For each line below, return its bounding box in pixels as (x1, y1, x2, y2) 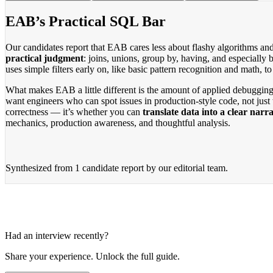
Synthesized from (5, 162, 75, 173)
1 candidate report (75, 162, 144, 173)
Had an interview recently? (5, 230, 108, 241)
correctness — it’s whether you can (5, 106, 143, 117)
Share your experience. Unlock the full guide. (5, 250, 180, 261)
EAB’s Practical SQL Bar (5, 13, 166, 29)
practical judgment (5, 52, 83, 63)
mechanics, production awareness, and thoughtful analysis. (5, 117, 230, 128)
